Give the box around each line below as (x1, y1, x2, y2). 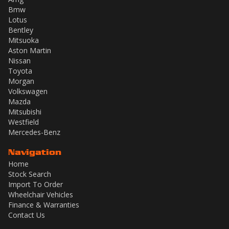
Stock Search (8, 169, 51, 179)
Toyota (8, 65, 32, 76)
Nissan (8, 55, 31, 65)
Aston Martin (8, 45, 51, 55)
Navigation (8, 146, 61, 157)
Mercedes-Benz (8, 127, 60, 137)
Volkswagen (8, 86, 48, 96)
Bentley (8, 25, 33, 35)
